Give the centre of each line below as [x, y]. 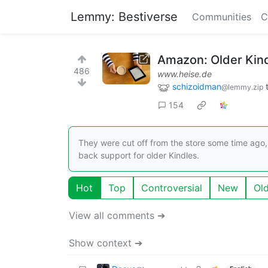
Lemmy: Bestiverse [124, 17]
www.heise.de [185, 74]
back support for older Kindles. [139, 155]
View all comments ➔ [117, 215]
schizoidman [197, 86]
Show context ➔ [106, 243]
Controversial [172, 188]
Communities [222, 17]
